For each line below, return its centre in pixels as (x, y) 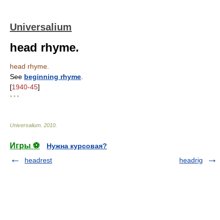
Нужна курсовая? (77, 146)
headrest (38, 160)
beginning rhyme (53, 77)
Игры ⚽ (25, 146)
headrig (191, 160)
